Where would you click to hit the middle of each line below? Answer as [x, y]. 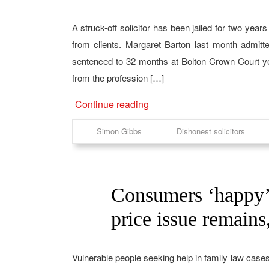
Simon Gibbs [119, 131]
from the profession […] [118, 78]
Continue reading [112, 104]
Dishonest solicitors [210, 131]
